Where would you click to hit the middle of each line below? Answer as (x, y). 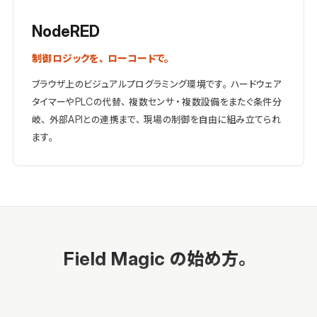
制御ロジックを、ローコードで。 (103, 59)
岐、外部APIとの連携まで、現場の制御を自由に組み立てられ (157, 120)
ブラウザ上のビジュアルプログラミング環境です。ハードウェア (157, 84)
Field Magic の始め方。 (158, 259)
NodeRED (66, 31)
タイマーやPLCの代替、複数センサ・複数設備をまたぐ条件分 (157, 102)
